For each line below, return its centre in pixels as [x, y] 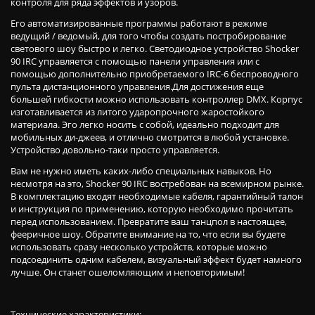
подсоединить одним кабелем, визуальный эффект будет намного [156, 259]
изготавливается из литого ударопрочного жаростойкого [137, 112]
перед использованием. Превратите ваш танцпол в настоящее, [149, 221]
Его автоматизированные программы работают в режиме [139, 23]
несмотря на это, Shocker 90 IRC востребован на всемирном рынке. [157, 184]
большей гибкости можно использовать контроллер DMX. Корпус [156, 99]
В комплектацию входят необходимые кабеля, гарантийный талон [157, 196]
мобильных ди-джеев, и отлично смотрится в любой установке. [150, 137]
